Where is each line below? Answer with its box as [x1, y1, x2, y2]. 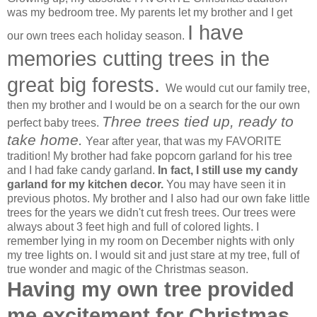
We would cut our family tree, [166, 81, 310, 94]
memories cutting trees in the [7, 47, 270, 70]
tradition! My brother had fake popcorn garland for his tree [7, 149, 292, 162]
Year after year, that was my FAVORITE [83, 134, 282, 147]
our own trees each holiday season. [7, 29, 188, 42]
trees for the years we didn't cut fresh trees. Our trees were [7, 206, 296, 219]
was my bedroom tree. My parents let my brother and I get [7, 6, 292, 18]
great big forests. [7, 73, 166, 96]
